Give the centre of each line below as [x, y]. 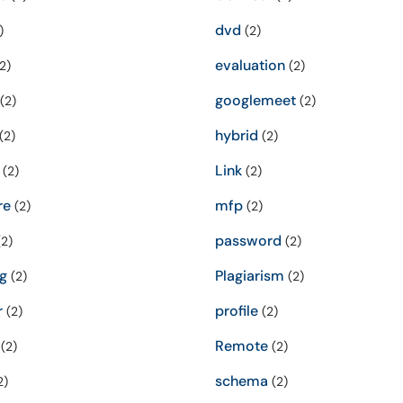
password [248, 241]
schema [242, 381]
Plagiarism [250, 276]
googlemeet [255, 100]
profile [237, 311]
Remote [242, 346]
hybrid [237, 135]
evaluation [250, 65]
